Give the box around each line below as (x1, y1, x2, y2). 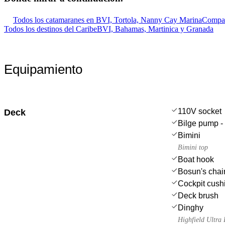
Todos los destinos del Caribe (4, 24, 97, 33)
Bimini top (178, 143, 208, 151)
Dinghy (178, 203, 203, 212)
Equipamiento (4, 61, 82, 77)
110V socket (178, 106, 221, 116)
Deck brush (178, 191, 218, 200)
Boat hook (178, 155, 214, 164)
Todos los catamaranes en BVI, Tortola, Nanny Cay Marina (13, 15, 202, 24)
